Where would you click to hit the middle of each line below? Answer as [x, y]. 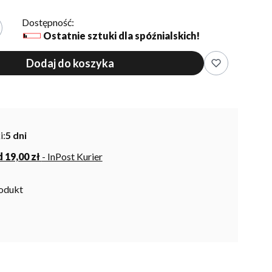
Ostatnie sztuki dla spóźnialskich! [121, 36]
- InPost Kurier [72, 156]
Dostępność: [48, 22]
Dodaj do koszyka [70, 63]
